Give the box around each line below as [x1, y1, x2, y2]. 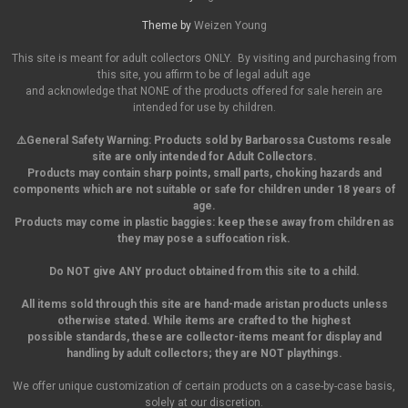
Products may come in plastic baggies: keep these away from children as [14, 216, 394, 229]
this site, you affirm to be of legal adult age [97, 68, 311, 82]
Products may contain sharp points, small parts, [26, 167, 275, 180]
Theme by [141, 19, 194, 33]
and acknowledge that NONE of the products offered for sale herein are [25, 85, 382, 98]
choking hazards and [274, 167, 382, 180]
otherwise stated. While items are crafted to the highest [57, 314, 351, 328]
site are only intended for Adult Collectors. [91, 150, 317, 164]
